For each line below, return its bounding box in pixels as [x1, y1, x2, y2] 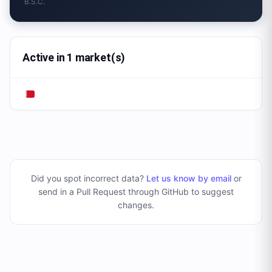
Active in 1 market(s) [22, 51, 126, 64]
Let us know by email [146, 173, 231, 183]
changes [118, 200, 152, 210]
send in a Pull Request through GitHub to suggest [38, 186, 234, 197]
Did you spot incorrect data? [30, 173, 146, 183]
